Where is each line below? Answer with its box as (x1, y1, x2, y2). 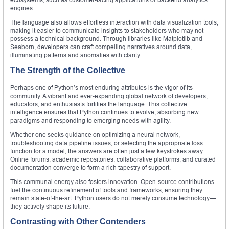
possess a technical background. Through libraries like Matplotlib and (10, 35, 202, 43)
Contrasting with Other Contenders (10, 217, 146, 226)
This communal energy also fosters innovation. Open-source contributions (10, 178, 214, 186)
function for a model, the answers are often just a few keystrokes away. (10, 147, 204, 155)
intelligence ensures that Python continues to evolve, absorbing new (10, 108, 199, 117)
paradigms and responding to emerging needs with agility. (10, 117, 171, 125)
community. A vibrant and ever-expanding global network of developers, (10, 92, 208, 100)
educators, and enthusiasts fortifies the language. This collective (10, 100, 187, 108)
